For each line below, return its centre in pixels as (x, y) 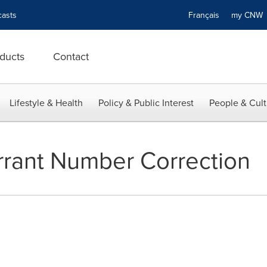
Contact (71, 56)
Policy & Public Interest (146, 103)
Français (204, 15)
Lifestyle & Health (46, 103)
